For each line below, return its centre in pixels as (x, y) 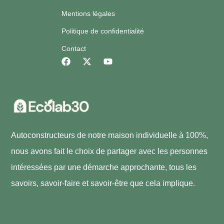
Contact (74, 48)
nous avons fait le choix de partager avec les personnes (109, 151)
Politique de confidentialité (103, 31)
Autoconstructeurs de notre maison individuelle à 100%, (110, 135)
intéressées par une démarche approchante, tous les (104, 167)
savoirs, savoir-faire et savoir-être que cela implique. (103, 183)
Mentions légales (88, 13)
